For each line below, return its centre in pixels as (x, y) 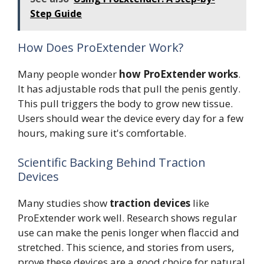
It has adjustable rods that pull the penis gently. (129, 89)
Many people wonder (68, 74)
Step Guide (56, 14)
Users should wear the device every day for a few (131, 118)
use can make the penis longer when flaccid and (128, 232)
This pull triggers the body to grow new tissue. (125, 104)
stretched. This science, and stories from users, (126, 247)
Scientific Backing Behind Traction (112, 162)
